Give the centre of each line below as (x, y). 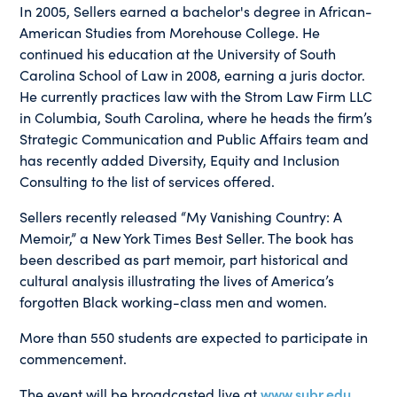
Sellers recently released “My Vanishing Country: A (181, 216)
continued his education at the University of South (178, 53)
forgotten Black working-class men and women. (174, 301)
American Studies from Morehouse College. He (170, 31)
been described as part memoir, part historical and (184, 258)
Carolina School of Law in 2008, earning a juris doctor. (193, 74)
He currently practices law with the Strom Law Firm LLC (196, 95)
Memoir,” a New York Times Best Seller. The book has (187, 237)
